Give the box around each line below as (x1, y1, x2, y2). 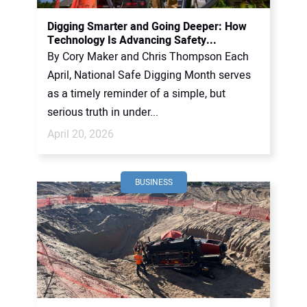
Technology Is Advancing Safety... (47, 32, 217, 49)
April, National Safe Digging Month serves (47, 67, 251, 84)
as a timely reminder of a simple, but (47, 86, 225, 102)
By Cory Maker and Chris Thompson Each (47, 49, 249, 65)
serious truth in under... (47, 104, 158, 121)
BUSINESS (134, 176, 173, 188)
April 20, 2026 (47, 126, 114, 143)
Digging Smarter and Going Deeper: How (47, 19, 247, 35)
